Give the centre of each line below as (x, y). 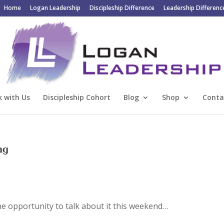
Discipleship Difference (122, 8)
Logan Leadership (55, 8)
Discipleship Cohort (77, 97)
